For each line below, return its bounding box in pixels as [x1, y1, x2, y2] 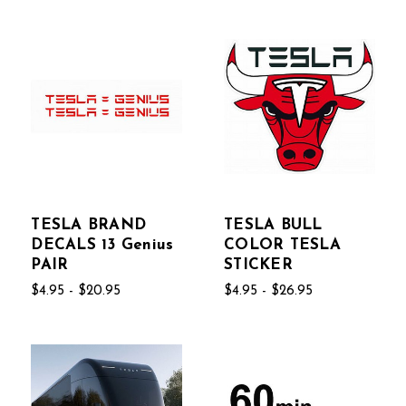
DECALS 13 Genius [31, 237, 174, 253]
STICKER [224, 256, 293, 273]
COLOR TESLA [224, 237, 341, 253]
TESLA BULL [224, 217, 323, 233]
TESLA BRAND [31, 217, 147, 233]
